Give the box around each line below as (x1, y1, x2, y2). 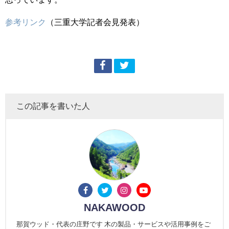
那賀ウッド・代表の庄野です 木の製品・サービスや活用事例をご (16, 220, 211, 227)
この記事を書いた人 (16, 101, 90, 110)
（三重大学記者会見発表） (46, 17, 144, 26)
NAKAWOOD (84, 202, 145, 213)
